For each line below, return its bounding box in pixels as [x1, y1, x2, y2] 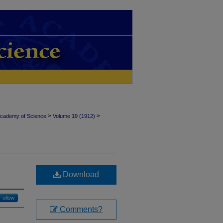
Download [61, 170, 99, 179]
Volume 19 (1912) [53, 113, 95, 119]
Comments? [58, 205, 103, 214]
